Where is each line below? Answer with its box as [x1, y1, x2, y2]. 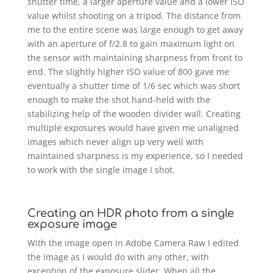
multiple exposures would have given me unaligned [27, 122, 239, 134]
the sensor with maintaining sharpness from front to [27, 52, 243, 64]
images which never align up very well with [27, 136, 204, 148]
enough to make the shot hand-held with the [27, 94, 210, 106]
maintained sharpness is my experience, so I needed [27, 150, 243, 162]
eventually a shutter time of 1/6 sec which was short [27, 80, 240, 92]
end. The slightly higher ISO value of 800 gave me [27, 66, 229, 78]
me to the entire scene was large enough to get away [27, 24, 243, 36]
